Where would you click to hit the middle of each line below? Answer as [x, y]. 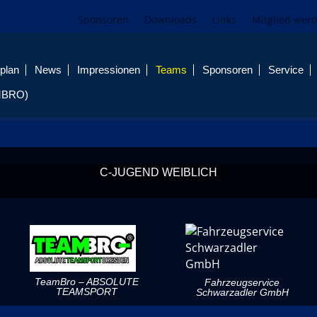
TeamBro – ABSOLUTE [86, 281]
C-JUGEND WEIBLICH [158, 172]
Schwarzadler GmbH [242, 293]
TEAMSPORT [86, 291]
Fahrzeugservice [242, 283]
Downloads [170, 19]
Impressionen [109, 70]
